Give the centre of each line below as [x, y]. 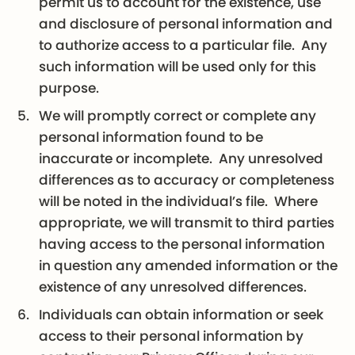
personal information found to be [151, 137]
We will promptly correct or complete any [178, 115]
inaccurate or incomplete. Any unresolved [181, 158]
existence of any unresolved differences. [173, 286]
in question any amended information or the [189, 265]
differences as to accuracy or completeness [187, 179]
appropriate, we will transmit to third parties [187, 222]
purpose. [69, 88]
